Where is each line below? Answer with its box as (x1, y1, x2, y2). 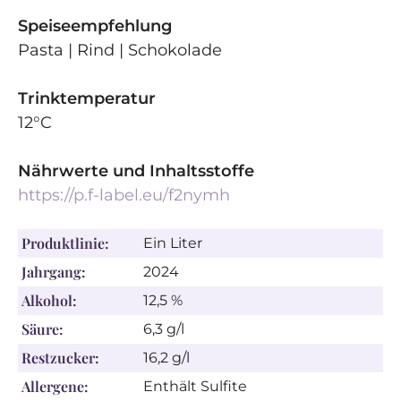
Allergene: (21, 377, 89, 396)
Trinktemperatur (18, 89, 156, 108)
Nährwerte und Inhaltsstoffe (18, 161, 254, 181)
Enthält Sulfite (143, 378, 247, 395)
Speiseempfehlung (18, 16, 172, 36)
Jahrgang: (21, 262, 86, 281)
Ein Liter (143, 235, 202, 252)
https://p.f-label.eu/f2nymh (18, 185, 230, 205)
